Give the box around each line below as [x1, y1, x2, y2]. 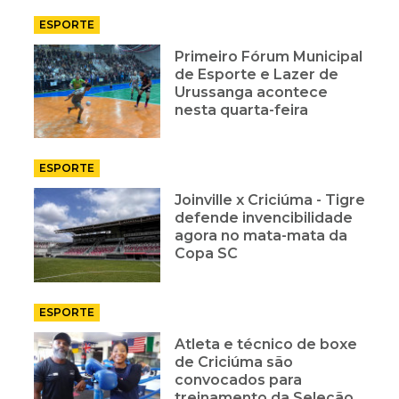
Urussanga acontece [175, 83, 329, 101]
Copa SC [175, 245, 239, 263]
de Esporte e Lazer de [175, 65, 339, 83]
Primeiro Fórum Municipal [175, 47, 363, 65]
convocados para [175, 371, 303, 389]
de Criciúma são [175, 354, 294, 371]
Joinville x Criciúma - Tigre [175, 191, 366, 209]
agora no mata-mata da [175, 227, 348, 245]
